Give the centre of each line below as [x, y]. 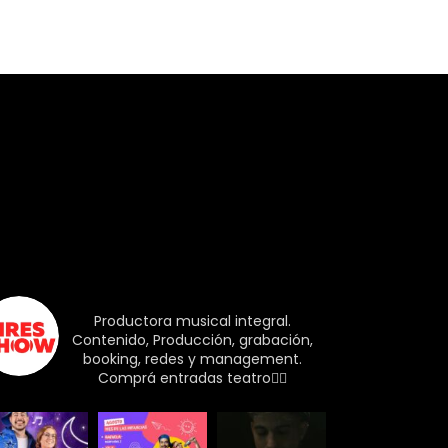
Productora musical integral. [193, 321]
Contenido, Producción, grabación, [193, 340]
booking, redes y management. [193, 359]
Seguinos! [152, 229]
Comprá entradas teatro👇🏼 [193, 378]
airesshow [112, 298]
